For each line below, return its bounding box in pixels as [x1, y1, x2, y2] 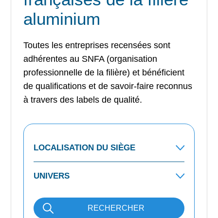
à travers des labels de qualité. [23, 94, 143, 105]
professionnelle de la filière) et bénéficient [23, 67, 185, 77]
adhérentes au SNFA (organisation [23, 54, 158, 64]
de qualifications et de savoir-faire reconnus [23, 81, 193, 91]
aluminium [23, 9, 101, 28]
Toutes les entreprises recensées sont [23, 40, 171, 50]
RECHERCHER [88, 203, 145, 212]
